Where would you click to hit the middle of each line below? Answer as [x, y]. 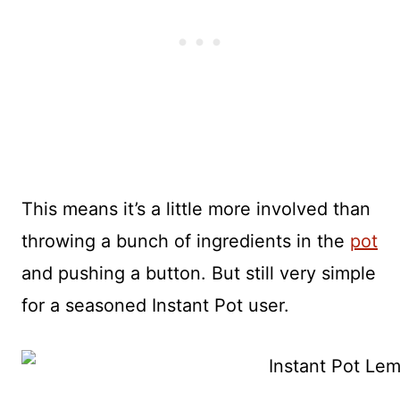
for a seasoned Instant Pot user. [155, 305]
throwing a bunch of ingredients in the [186, 241]
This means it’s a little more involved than [196, 208]
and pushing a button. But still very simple [199, 273]
